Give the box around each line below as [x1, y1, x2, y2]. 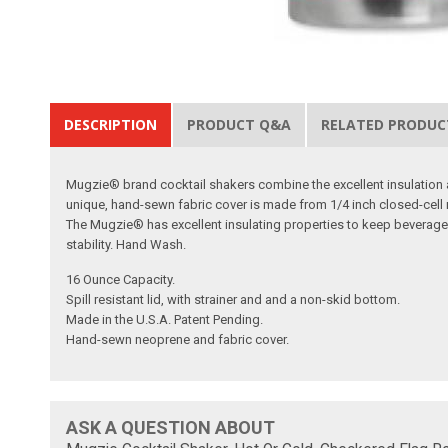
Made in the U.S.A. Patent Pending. [66, 311, 264, 327]
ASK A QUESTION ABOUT [66, 416, 276, 438]
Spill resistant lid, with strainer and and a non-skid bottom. [66, 291, 401, 307]
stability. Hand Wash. [66, 236, 187, 252]
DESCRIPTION [64, 114, 158, 134]
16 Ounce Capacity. [66, 271, 176, 287]
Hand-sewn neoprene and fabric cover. [66, 331, 290, 347]
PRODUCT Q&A [187, 114, 292, 134]
